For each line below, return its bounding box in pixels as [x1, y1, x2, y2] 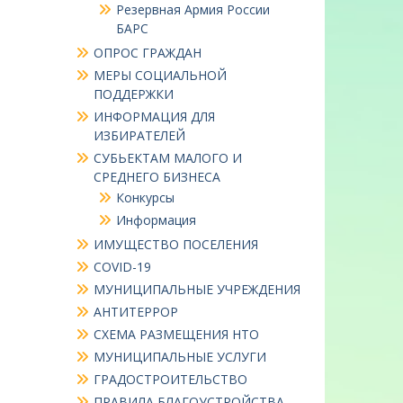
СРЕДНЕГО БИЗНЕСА [93, 168, 220, 186]
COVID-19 [93, 258, 151, 276]
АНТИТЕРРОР [93, 303, 178, 321]
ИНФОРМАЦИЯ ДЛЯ [93, 108, 215, 126]
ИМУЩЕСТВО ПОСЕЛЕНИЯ [93, 236, 258, 254]
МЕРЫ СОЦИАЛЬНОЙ [93, 67, 227, 85]
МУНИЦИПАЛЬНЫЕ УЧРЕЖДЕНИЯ [93, 281, 300, 299]
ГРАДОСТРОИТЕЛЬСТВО [93, 371, 247, 389]
